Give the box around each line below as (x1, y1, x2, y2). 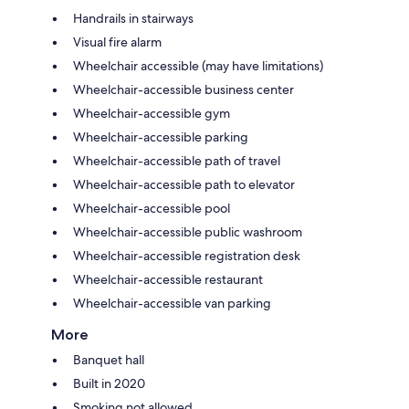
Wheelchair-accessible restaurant (73, 270, 263, 288)
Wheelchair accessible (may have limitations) (73, 57, 323, 74)
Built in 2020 (73, 374, 145, 392)
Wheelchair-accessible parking (73, 128, 248, 145)
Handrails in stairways (73, 9, 194, 26)
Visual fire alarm (73, 33, 162, 50)
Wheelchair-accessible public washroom (73, 223, 302, 240)
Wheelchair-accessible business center (73, 80, 294, 98)
